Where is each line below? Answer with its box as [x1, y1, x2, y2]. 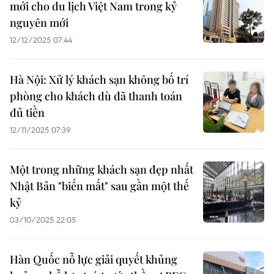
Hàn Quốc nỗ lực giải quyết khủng [10, 252, 177, 267]
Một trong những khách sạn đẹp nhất [10, 162, 193, 177]
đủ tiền [10, 105, 45, 120]
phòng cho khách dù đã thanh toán [10, 89, 182, 104]
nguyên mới [10, 15, 68, 31]
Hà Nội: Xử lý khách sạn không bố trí [10, 72, 188, 87]
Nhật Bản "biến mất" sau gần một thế [10, 179, 189, 194]
